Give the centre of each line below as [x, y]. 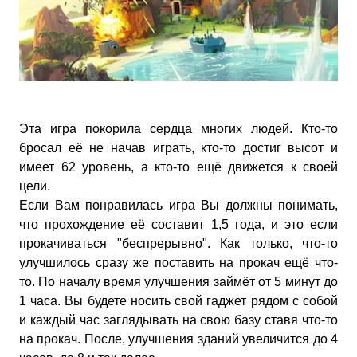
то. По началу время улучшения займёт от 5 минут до [178, 282]
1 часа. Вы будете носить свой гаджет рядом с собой [178, 301]
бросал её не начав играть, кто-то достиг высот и [178, 148]
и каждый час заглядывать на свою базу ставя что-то [178, 320]
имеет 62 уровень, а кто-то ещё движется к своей [178, 167]
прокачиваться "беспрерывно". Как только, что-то [178, 243]
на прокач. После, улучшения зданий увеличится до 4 [178, 339]
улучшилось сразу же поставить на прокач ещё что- [178, 263]
